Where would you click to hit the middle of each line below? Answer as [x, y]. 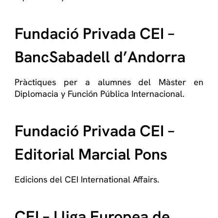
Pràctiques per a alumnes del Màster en [109, 82]
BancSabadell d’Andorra [100, 57]
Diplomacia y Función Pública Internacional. [100, 94]
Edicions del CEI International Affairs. [87, 179]
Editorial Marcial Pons [91, 154]
